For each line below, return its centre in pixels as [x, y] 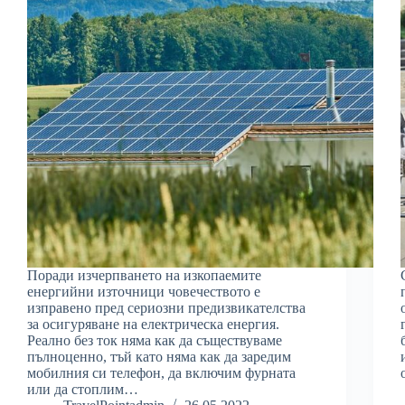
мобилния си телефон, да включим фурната [161, 372]
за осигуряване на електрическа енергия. [153, 324]
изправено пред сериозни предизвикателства [166, 307]
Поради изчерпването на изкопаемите [144, 275]
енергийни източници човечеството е [144, 291]
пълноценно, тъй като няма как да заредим [159, 356]
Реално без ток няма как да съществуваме [155, 340]
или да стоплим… [83, 389]
